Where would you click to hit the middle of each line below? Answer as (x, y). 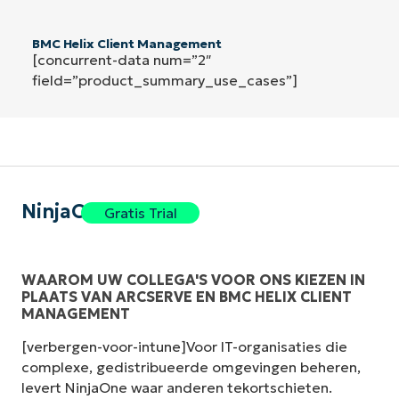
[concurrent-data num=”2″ (122, 59)
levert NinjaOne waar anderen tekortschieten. (177, 387)
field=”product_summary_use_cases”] (165, 80)
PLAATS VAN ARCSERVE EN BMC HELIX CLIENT (187, 296)
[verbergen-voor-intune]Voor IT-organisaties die (184, 346)
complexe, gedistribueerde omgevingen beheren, (191, 366)
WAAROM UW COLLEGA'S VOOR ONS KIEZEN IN (193, 279)
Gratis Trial (140, 212)
